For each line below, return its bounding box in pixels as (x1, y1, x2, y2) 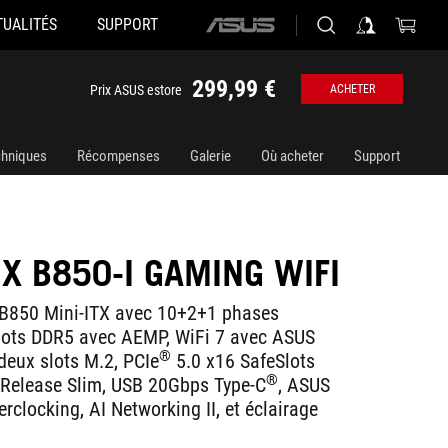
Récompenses (77, 147, 160, 165)
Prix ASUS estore (90, 82, 182, 98)
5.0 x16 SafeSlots (171, 349, 315, 373)
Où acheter (261, 147, 324, 165)
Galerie (190, 147, 231, 165)
